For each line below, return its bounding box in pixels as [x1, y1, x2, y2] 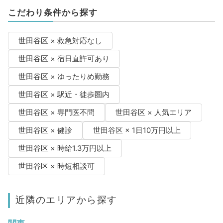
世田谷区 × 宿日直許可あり [18, 54, 110, 64]
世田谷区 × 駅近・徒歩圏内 [18, 90, 110, 100]
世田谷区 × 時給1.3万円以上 [18, 144, 111, 153]
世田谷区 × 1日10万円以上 [93, 126, 181, 135]
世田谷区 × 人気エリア [115, 108, 192, 117]
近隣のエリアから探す [15, 194, 117, 206]
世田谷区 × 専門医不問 [18, 108, 95, 117]
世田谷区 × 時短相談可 [18, 162, 95, 171]
